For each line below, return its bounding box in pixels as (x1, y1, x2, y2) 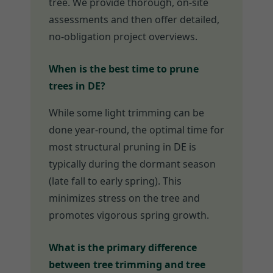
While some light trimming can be (49, 106, 204, 120)
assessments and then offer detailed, (49, 13, 219, 27)
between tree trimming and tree (49, 258, 205, 272)
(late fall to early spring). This (49, 174, 182, 188)
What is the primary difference (49, 241, 197, 255)
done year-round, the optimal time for (49, 123, 224, 137)
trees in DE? (49, 79, 105, 93)
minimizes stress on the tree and (49, 191, 200, 205)
